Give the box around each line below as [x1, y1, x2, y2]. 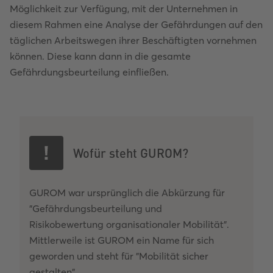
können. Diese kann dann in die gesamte [10, 49, 191, 62]
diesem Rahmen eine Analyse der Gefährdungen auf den [10, 18, 263, 30]
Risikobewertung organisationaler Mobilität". [29, 218, 229, 230]
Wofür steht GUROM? [73, 143, 188, 161]
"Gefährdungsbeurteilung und [29, 202, 162, 214]
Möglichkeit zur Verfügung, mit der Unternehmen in [10, 2, 238, 15]
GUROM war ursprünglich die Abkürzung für [29, 186, 225, 199]
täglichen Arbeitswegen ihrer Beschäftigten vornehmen [10, 34, 257, 46]
